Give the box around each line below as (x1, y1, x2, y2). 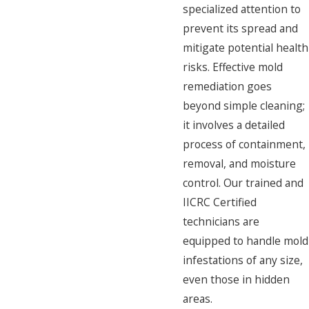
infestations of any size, (183, 252, 303, 268)
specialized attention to (183, 1, 301, 17)
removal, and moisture (183, 156, 296, 172)
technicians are (183, 214, 259, 230)
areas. (183, 291, 212, 307)
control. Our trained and (183, 175, 303, 191)
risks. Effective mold (183, 59, 283, 75)
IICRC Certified (183, 195, 257, 210)
